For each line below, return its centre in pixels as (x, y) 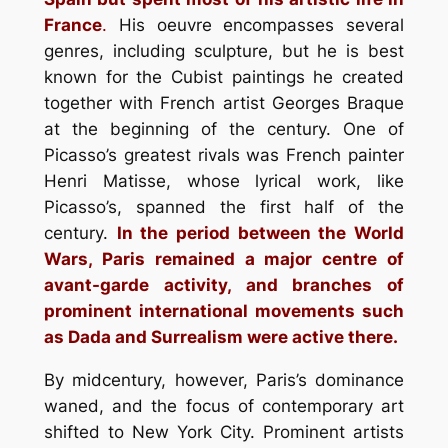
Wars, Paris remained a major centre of (224, 259)
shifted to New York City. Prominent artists (224, 431)
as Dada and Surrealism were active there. (220, 337)
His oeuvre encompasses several (255, 25)
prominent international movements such (224, 311)
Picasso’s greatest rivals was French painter (224, 155)
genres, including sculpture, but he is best (224, 51)
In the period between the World (260, 233)
